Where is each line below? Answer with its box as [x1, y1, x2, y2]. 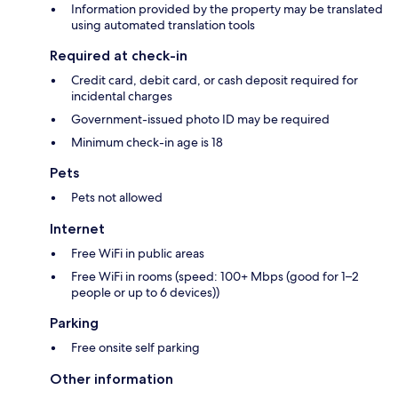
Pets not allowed [71, 189, 163, 206]
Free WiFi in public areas [71, 245, 204, 262]
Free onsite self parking [71, 339, 200, 356]
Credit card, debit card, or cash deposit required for [71, 72, 358, 89]
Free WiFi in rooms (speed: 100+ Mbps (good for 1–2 [71, 268, 359, 285]
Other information [50, 370, 173, 388]
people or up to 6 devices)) [71, 284, 219, 301]
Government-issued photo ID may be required [71, 111, 330, 128]
